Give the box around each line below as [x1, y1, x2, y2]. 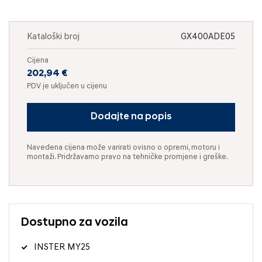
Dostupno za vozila [21, 216, 128, 229]
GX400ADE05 [181, 32, 235, 42]
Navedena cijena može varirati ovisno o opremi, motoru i [27, 143, 220, 151]
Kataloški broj [27, 32, 80, 42]
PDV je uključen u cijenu [27, 82, 107, 90]
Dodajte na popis [90, 112, 172, 122]
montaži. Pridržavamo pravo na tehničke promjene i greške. [27, 153, 228, 161]
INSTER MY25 [34, 243, 90, 252]
